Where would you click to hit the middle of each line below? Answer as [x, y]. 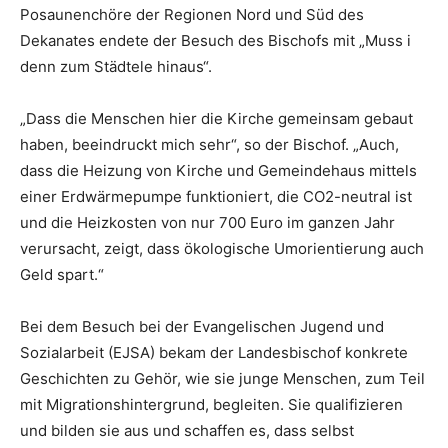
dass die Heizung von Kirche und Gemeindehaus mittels [218, 170]
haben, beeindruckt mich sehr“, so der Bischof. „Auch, [209, 144]
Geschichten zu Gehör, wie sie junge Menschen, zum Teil [222, 378]
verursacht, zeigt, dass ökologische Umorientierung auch [222, 248]
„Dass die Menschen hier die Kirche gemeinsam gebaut [216, 118]
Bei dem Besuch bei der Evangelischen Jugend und [202, 326]
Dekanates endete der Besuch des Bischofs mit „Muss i [215, 40]
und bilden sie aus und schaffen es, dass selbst [187, 430]
